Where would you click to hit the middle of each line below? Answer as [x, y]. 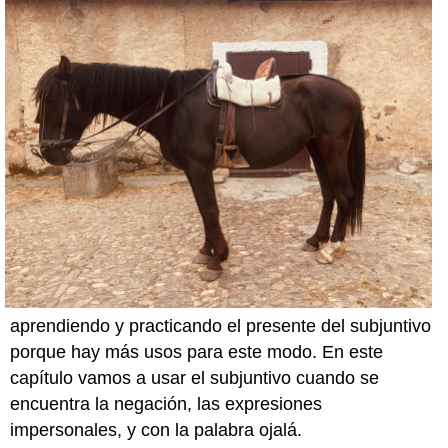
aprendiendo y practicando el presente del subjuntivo [221, 326]
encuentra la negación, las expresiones [166, 404]
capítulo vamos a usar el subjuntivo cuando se [195, 378]
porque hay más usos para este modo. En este [197, 352]
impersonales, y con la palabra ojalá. [156, 430]
